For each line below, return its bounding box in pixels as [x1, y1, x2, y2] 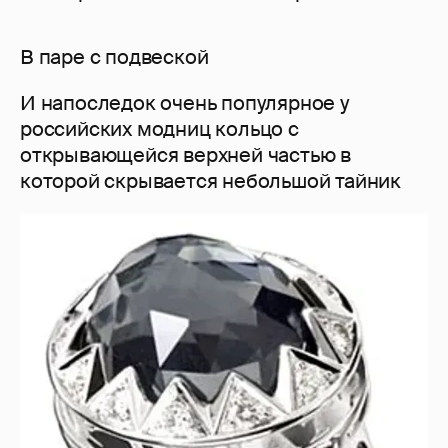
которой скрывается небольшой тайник [20, 167, 401, 194]
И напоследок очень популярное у [20, 89, 350, 116]
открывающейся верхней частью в [20, 141, 351, 168]
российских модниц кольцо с [20, 115, 299, 142]
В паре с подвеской [20, 43, 209, 70]
